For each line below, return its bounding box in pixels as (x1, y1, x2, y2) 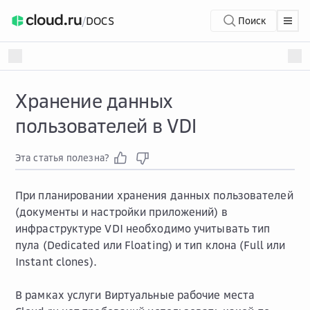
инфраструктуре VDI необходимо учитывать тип (15, 221, 271, 235)
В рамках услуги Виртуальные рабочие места (15, 288, 255, 302)
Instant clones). (15, 255, 98, 268)
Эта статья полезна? (15, 152, 109, 163)
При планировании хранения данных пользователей (15, 188, 293, 202)
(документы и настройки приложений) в (15, 205, 228, 219)
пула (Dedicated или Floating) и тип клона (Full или (15, 238, 286, 252)
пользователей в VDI (15, 113, 197, 138)
